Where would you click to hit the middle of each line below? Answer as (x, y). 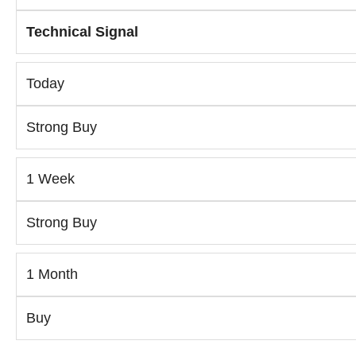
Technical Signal (82, 32)
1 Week (50, 179)
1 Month (52, 275)
